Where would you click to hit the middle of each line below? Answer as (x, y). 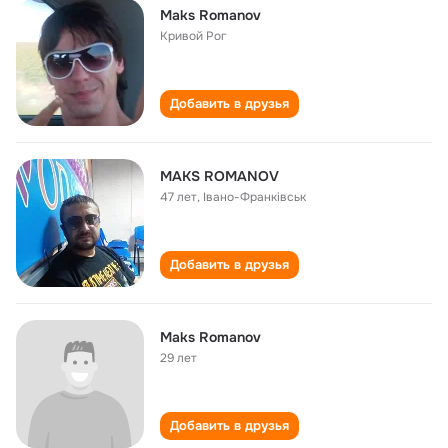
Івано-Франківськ (254, 197)
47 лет (178, 197)
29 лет (178, 358)
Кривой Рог (193, 36)
